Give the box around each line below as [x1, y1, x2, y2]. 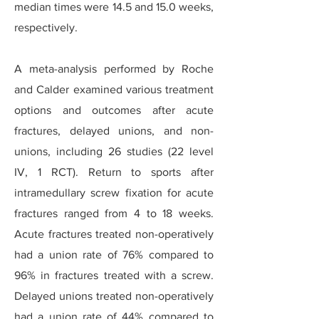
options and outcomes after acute [14, 104, 214, 116]
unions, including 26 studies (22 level [14, 145, 214, 157]
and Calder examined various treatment [14, 83, 214, 95]
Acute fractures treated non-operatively [14, 228, 214, 240]
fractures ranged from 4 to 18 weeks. [14, 207, 214, 219]
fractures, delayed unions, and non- [14, 125, 214, 137]
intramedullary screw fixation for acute [14, 187, 214, 199]
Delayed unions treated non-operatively [14, 290, 214, 302]
